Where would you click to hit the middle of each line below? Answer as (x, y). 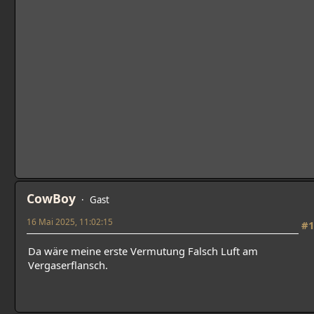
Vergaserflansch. (68, 265)
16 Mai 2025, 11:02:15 (70, 221)
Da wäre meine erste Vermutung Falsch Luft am (143, 251)
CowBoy (51, 198)
